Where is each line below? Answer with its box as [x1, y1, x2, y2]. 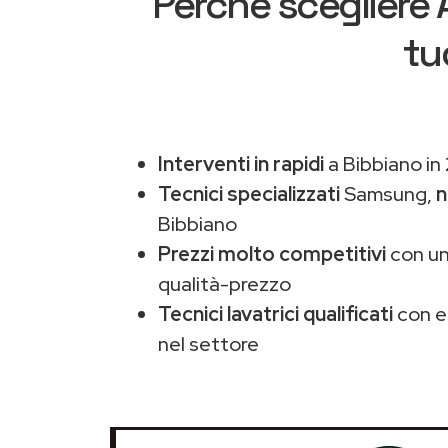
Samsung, [340, 181, 436, 207]
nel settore [158, 331, 259, 357]
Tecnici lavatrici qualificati [158, 301, 393, 327]
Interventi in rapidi [158, 151, 324, 177]
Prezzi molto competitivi [158, 241, 386, 267]
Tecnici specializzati [158, 181, 340, 207]
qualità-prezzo [158, 271, 291, 297]
